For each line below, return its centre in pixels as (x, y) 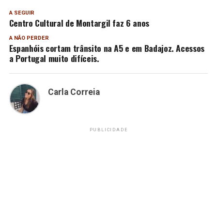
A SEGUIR (22, 13)
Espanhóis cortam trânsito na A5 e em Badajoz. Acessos (107, 48)
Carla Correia (74, 92)
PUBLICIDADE (108, 130)
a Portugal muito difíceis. (54, 58)
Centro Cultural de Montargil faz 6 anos (79, 23)
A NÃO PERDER (29, 38)
